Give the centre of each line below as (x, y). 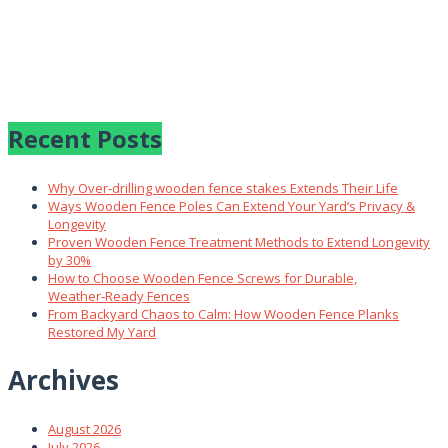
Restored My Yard (102, 331)
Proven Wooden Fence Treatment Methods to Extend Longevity (239, 241)
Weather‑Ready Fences (119, 295)
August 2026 (84, 428)
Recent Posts (85, 138)
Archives (63, 380)
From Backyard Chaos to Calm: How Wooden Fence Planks (223, 313)
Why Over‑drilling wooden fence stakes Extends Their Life (223, 187)
